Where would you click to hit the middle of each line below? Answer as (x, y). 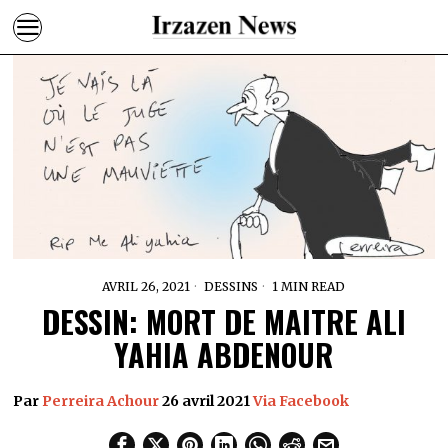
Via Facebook (301, 400)
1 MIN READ (307, 286)
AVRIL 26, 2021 (146, 286)
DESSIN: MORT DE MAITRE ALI (223, 321)
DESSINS (231, 286)
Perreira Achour (101, 400)
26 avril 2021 (206, 400)
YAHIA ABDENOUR (224, 354)
